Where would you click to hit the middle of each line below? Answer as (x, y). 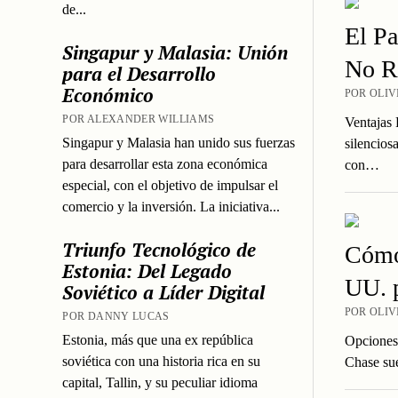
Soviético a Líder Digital (164, 292)
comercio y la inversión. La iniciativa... (171, 206)
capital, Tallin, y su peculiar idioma (160, 382)
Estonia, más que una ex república (158, 339)
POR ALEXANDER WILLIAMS (139, 119)
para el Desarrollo (139, 73)
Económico (108, 95)
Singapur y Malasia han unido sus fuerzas (179, 142)
